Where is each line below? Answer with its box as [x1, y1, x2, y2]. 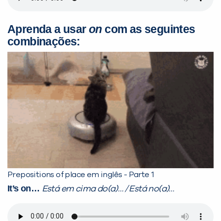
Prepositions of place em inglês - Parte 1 [7, 170, 154, 179]
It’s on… [7, 183, 42, 193]
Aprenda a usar [7, 23, 89, 36]
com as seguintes [102, 23, 195, 36]
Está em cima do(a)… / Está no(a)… [41, 184, 174, 193]
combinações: [7, 35, 80, 48]
